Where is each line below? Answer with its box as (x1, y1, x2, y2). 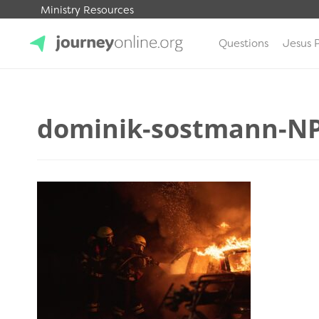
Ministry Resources (41, 4, 134, 17)
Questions (219, 36, 268, 51)
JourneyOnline (30, 82, 121, 100)
